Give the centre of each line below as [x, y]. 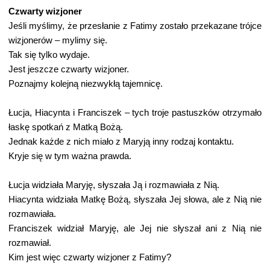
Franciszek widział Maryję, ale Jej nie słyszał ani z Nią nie [135, 228]
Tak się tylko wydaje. [49, 55]
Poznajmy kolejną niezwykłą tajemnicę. [86, 84]
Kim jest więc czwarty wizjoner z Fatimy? [90, 257]
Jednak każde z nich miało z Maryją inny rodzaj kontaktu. [121, 142]
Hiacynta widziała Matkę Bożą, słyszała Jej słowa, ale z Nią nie [135, 199]
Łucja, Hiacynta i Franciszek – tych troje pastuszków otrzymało [135, 113]
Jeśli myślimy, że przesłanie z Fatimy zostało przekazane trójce [135, 26]
